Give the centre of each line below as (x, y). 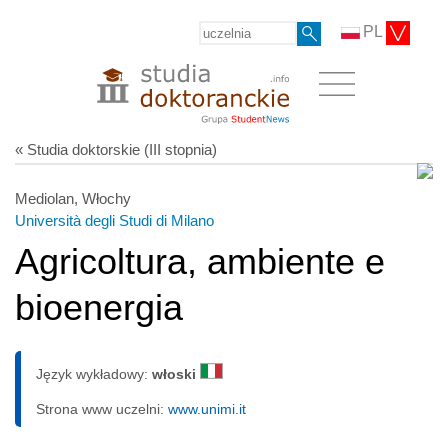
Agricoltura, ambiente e (200, 261)
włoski (176, 373)
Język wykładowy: (94, 373)
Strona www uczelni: (102, 408)
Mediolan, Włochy (73, 198)
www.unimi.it (207, 408)
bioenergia (99, 307)
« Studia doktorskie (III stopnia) (116, 149)
